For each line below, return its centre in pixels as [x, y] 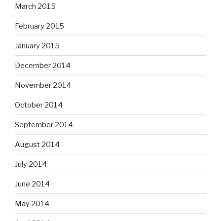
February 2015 [39, 26]
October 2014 [39, 105]
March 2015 [35, 6]
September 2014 [44, 125]
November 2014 [43, 85]
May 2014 [32, 203]
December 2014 [43, 65]
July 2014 [31, 164]
